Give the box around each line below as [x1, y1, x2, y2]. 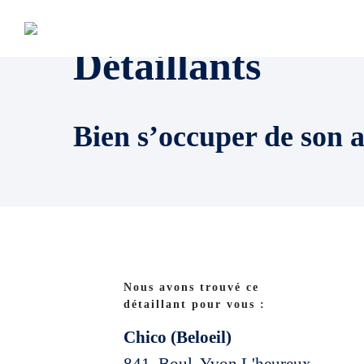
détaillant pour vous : [123, 298, 266, 310]
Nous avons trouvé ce [123, 281, 259, 293]
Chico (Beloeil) [123, 327, 232, 347]
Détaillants [73, 43, 261, 89]
